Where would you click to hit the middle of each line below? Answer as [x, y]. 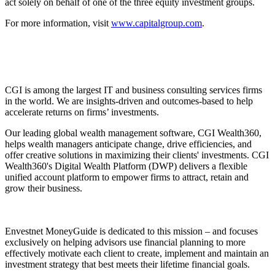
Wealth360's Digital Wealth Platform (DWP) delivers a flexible [126, 166]
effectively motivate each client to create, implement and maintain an [137, 254]
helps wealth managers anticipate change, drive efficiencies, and [128, 144]
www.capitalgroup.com [157, 23]
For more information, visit [58, 23]
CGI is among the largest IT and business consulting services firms [134, 90]
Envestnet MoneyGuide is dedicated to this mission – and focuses [131, 231]
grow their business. [44, 188]
